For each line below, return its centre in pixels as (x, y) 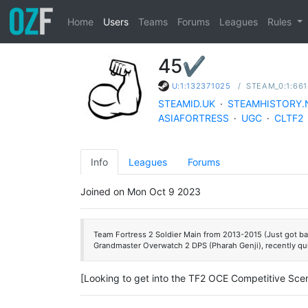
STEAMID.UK (187, 104)
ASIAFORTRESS (194, 118)
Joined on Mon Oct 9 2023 (141, 192)
